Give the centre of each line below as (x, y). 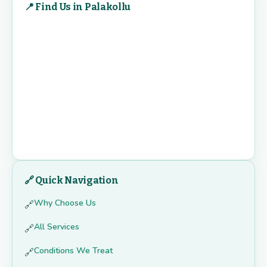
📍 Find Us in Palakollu (77, 7)
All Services (57, 227)
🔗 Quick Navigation (72, 181)
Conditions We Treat (73, 251)
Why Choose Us (65, 203)
